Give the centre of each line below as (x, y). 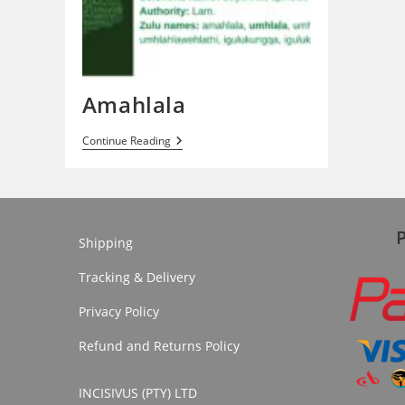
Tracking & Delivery (137, 277)
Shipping (106, 242)
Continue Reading (126, 141)
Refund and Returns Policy (159, 345)
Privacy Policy (119, 311)
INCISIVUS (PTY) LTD (138, 392)
